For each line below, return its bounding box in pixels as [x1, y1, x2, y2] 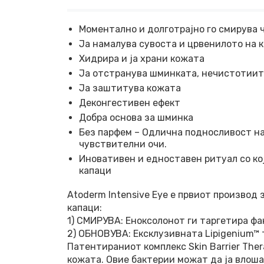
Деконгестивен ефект [79, 97, 180, 108]
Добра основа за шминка [79, 112, 193, 123]
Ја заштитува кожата [79, 82, 181, 94]
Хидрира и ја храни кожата [79, 53, 204, 64]
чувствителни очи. [79, 138, 167, 150]
